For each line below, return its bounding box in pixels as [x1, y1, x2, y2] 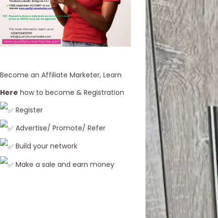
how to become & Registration [18, 88, 124, 98]
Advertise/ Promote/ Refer [14, 123, 106, 133]
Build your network [14, 141, 77, 151]
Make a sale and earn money [14, 159, 114, 169]
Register [14, 105, 43, 115]
